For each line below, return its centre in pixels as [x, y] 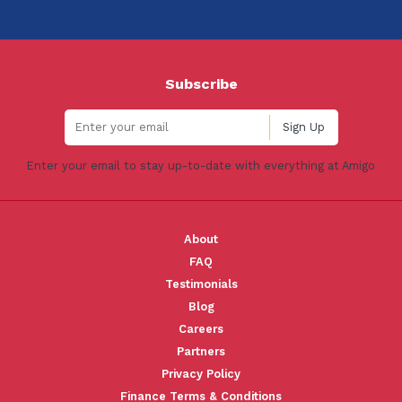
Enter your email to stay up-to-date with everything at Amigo [201, 165]
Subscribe [201, 83]
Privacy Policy [201, 373]
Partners [201, 351]
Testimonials [201, 284]
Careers [201, 328]
